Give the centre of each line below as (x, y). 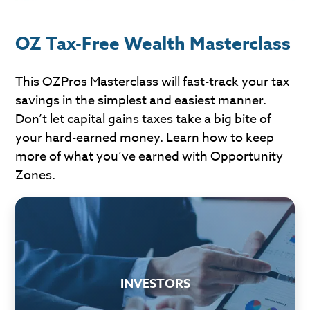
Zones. (36, 175)
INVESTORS (155, 283)
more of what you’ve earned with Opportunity (149, 157)
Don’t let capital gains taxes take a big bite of (144, 119)
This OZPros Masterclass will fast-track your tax (153, 82)
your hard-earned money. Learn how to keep (145, 138)
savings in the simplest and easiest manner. (141, 101)
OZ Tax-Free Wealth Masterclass (153, 43)
